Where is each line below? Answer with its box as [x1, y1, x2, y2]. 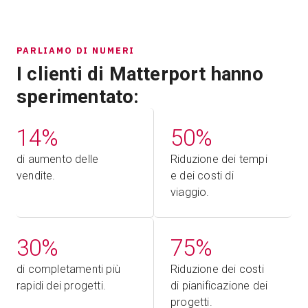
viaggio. [170, 186, 210, 199]
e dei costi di [170, 169, 234, 183]
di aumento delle [16, 153, 99, 166]
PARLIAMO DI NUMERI [16, 45, 135, 56]
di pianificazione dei [170, 279, 268, 293]
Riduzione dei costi [170, 263, 264, 276]
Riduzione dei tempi [170, 153, 267, 166]
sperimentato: [16, 85, 140, 109]
